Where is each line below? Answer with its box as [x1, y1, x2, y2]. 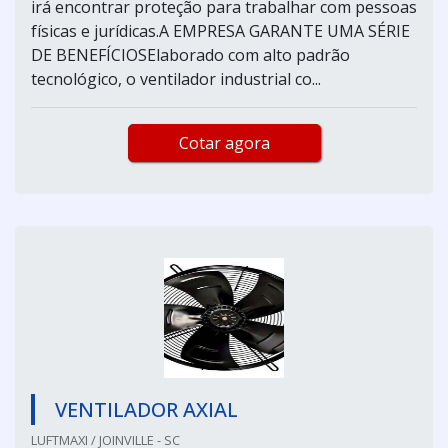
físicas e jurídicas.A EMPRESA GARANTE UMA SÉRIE [31, 19, 410, 42]
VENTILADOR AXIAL [55, 395, 238, 423]
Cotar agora [178, 131, 270, 154]
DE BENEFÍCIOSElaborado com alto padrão [31, 43, 350, 66]
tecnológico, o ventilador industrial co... [31, 67, 321, 90]
